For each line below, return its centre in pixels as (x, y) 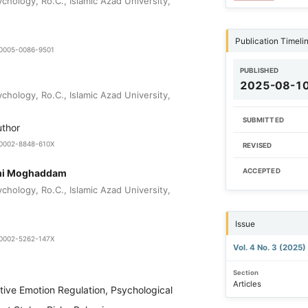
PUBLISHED (259, 71)
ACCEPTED (261, 171)
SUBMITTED (263, 120)
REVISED (257, 146)
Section (245, 272)
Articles (247, 284)
